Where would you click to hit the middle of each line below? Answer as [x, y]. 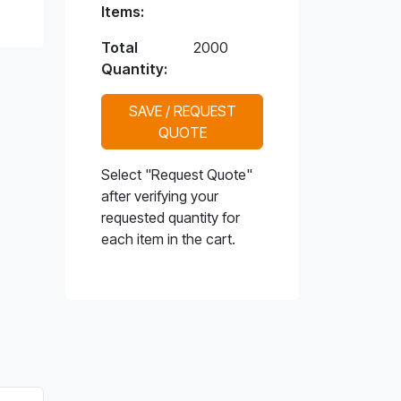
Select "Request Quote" [177, 174]
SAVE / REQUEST [182, 111]
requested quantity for [171, 217]
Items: [123, 11]
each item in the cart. [168, 239]
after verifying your [160, 196]
